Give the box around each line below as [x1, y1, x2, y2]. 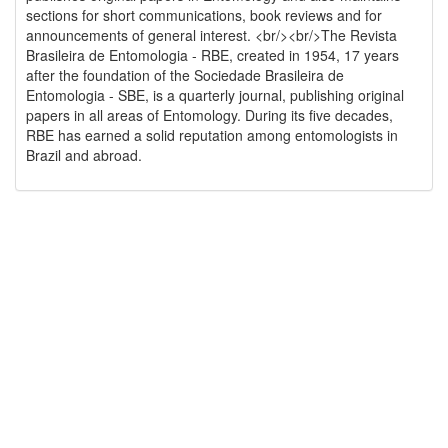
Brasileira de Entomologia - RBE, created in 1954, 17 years [26, 45, 399, 65]
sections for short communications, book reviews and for [26, 5, 382, 25]
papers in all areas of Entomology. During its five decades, [26, 105, 393, 125]
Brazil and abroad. [26, 145, 142, 165]
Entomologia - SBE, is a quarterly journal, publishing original [26, 85, 404, 105]
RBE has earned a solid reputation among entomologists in [26, 125, 398, 145]
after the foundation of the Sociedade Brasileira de [26, 65, 344, 85]
